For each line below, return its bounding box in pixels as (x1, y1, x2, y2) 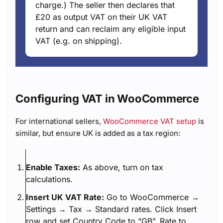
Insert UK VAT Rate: (26, 192, 105, 202)
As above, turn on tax (80, 162, 164, 172)
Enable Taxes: (26, 162, 81, 172)
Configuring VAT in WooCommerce (15, 92, 199, 105)
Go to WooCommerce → (104, 192, 200, 202)
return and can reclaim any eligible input (35, 24, 186, 34)
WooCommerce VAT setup (103, 116, 197, 126)
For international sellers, (15, 116, 104, 126)
